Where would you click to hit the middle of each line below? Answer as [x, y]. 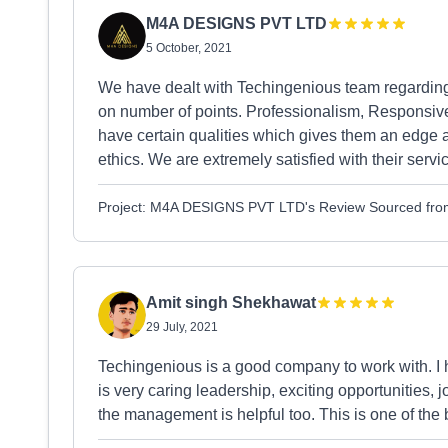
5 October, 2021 [189, 48]
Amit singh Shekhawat [231, 302]
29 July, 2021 [182, 327]
